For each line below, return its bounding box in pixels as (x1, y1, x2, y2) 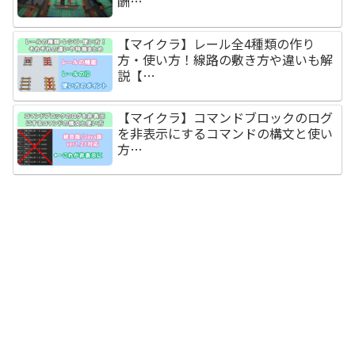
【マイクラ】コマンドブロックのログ (117, 107, 334, 127)
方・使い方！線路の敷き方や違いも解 (117, 49, 334, 69)
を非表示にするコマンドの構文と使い (117, 123, 334, 143)
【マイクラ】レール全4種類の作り (117, 33, 315, 53)
